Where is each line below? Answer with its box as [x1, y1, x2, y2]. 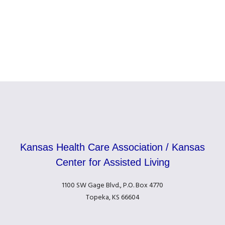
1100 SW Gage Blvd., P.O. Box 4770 [62, 180, 163, 192]
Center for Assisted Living [55, 157, 170, 168]
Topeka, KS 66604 [85, 192, 140, 204]
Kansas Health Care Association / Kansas [20, 142, 205, 153]
